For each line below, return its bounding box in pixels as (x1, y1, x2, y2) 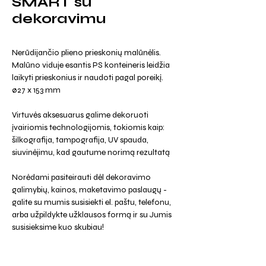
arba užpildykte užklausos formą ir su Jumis (12, 210, 172, 220)
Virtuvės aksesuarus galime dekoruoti (12, 110, 148, 120)
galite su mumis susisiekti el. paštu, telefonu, (12, 197, 171, 207)
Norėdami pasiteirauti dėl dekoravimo (12, 172, 151, 182)
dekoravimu (12, 10, 106, 27)
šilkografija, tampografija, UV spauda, (12, 135, 148, 145)
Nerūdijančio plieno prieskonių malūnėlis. (12, 47, 161, 58)
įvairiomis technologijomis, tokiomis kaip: (12, 122, 164, 132)
